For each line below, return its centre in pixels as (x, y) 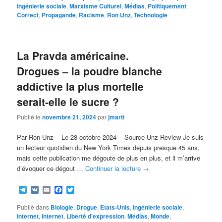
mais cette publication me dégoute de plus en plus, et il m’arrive (109, 158)
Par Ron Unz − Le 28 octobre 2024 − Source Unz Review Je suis (111, 137)
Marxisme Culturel (96, 6)
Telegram (43, 190)
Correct (28, 15)
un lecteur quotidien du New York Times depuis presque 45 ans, (109, 148)
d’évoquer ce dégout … (51, 168)
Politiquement (167, 6)
